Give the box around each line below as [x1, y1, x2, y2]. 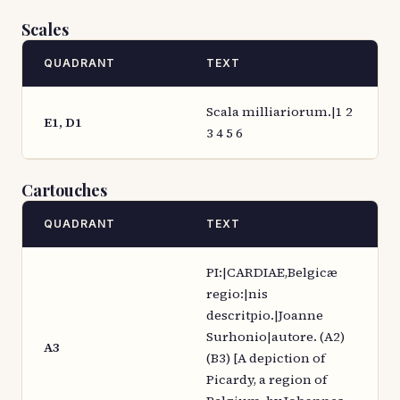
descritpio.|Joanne [206, 306, 323, 324]
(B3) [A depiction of [206, 349, 325, 367]
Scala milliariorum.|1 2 [206, 103, 353, 121]
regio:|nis [206, 285, 268, 303]
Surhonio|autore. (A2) [206, 328, 345, 346]
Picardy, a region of [206, 371, 327, 388]
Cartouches [21, 179, 107, 201]
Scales [21, 19, 69, 40]
